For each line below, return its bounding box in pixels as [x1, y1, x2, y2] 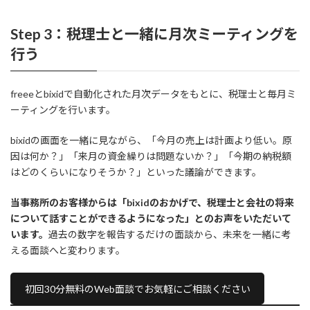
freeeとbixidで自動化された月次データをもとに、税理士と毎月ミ [10, 88, 296, 100]
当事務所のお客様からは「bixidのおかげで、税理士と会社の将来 [10, 197, 294, 209]
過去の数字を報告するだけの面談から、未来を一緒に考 [48, 228, 291, 241]
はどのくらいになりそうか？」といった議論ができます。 [10, 166, 262, 179]
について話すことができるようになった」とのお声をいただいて [10, 212, 291, 225]
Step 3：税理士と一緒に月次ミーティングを [10, 24, 298, 42]
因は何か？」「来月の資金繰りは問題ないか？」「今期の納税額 [10, 150, 291, 163]
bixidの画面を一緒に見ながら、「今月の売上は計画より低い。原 [10, 134, 292, 147]
